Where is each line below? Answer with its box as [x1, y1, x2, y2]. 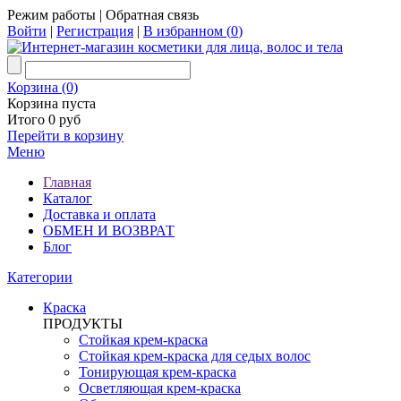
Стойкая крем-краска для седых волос [79, 348, 311, 363]
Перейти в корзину [7, 128, 124, 143]
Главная [43, 175, 91, 190]
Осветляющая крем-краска [79, 380, 241, 396]
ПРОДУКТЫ [43, 316, 123, 331]
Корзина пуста [7, 96, 96, 111]
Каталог [43, 191, 92, 206]
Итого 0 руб [7, 112, 81, 127]
